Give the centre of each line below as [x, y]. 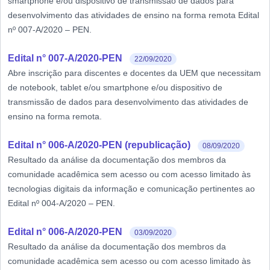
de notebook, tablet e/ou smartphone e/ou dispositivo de [115, 87]
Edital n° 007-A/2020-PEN [65, 58]
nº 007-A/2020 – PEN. [50, 30]
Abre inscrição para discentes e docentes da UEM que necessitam [134, 73]
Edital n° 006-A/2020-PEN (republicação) [99, 145]
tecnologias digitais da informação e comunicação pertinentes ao [131, 189]
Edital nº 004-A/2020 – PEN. [61, 203]
